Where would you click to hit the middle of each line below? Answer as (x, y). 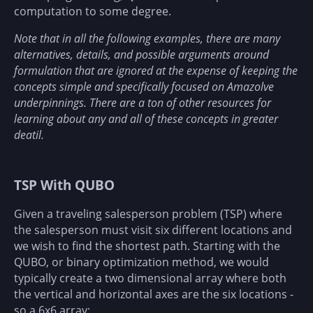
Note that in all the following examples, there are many (147, 38)
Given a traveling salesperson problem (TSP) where (148, 214)
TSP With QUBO (64, 184)
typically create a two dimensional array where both (150, 278)
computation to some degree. (93, 11)
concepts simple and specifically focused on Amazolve (144, 86)
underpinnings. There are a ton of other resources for (143, 102)
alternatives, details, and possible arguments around (141, 54)
